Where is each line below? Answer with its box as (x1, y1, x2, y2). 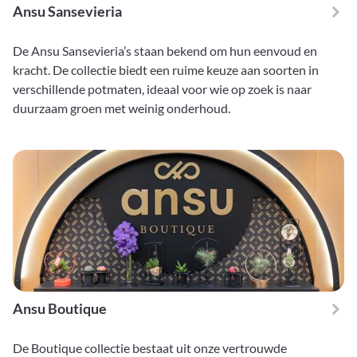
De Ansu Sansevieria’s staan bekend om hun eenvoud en (13, 43, 317, 59)
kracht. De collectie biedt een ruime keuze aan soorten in (13, 62, 319, 78)
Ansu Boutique (13, 300, 107, 318)
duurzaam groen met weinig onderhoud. (13, 100, 230, 116)
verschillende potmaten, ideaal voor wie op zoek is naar (13, 81, 312, 97)
